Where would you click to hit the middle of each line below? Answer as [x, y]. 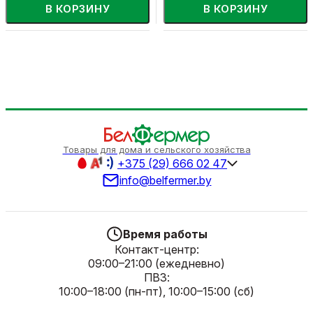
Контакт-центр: [156, 249]
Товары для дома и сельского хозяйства [156, 150]
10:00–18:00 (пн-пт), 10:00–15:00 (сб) [156, 291]
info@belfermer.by [165, 180]
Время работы [165, 234]
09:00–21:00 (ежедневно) [156, 263]
